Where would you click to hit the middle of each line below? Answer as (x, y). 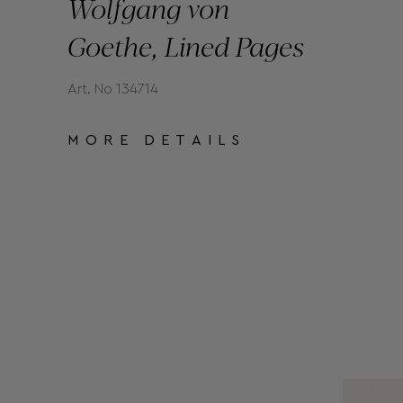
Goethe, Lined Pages (186, 45)
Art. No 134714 (113, 89)
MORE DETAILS (157, 140)
